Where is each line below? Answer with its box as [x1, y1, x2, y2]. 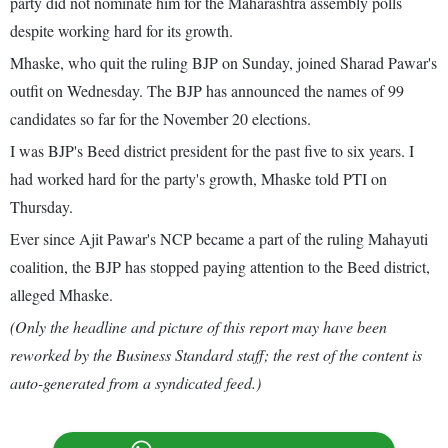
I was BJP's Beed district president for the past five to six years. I [10, 140, 414, 162]
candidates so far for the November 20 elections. [10, 108, 311, 130]
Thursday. [10, 196, 73, 218]
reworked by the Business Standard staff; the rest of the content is [10, 344, 422, 366]
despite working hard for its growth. [10, 20, 233, 42]
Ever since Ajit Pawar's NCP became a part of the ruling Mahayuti [10, 228, 428, 250]
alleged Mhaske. [10, 284, 113, 306]
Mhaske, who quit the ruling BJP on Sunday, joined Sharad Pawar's [10, 52, 437, 74]
